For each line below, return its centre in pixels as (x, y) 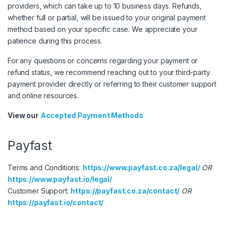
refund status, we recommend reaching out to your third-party (109, 72)
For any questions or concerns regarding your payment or (103, 60)
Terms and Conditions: (45, 168)
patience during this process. (55, 41)
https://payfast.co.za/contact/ (125, 191)
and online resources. (43, 95)
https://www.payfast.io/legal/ (60, 179)
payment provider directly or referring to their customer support (112, 84)
